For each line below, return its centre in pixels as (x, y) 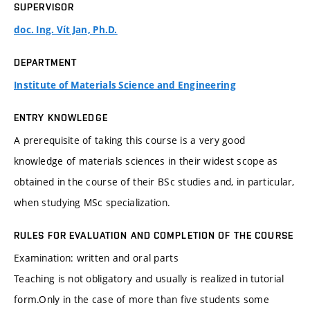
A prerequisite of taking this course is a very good (130, 140)
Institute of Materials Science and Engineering (125, 85)
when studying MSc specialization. (92, 203)
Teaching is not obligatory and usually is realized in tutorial (149, 279)
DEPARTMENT (46, 63)
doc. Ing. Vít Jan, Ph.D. (66, 30)
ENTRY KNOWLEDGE (61, 118)
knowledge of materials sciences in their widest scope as (146, 161)
